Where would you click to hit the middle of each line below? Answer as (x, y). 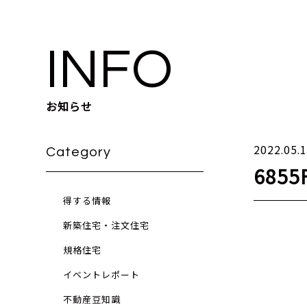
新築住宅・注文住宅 (107, 225)
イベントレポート (102, 274)
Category (79, 152)
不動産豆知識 (92, 299)
